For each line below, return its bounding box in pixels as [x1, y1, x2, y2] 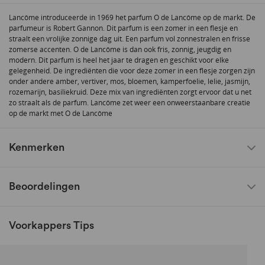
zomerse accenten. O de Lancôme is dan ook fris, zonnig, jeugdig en [9, 44, 231, 54]
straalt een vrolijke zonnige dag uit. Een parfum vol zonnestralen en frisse [9, 33, 250, 44]
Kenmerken [9, 141, 64, 153]
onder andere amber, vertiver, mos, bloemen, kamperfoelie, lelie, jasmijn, [9, 76, 250, 86]
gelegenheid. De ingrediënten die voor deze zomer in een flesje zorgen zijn [9, 65, 255, 76]
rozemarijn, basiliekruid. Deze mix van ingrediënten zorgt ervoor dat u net [9, 86, 251, 97]
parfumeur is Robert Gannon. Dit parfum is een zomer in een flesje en [9, 22, 238, 33]
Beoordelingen [9, 180, 80, 192]
